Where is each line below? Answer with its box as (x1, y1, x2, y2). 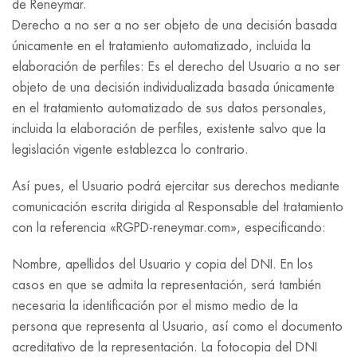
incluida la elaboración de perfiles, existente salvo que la (12, 123, 326, 135)
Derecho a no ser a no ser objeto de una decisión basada (12, 19, 337, 32)
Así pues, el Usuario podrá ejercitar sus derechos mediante (12, 180, 339, 193)
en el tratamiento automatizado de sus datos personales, (12, 102, 327, 115)
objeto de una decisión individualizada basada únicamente (12, 81, 335, 94)
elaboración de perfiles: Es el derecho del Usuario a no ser (12, 61, 340, 73)
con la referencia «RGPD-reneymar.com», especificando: (12, 222, 326, 234)
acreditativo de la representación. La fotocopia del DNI (12, 341, 317, 354)
